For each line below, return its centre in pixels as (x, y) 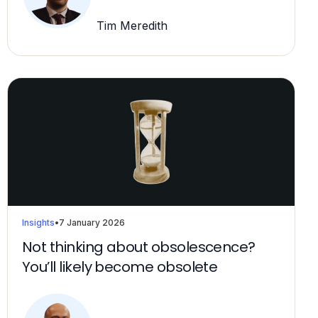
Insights (38, 222)
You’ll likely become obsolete (120, 267)
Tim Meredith (130, 25)
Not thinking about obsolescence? (139, 247)
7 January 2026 (92, 222)
